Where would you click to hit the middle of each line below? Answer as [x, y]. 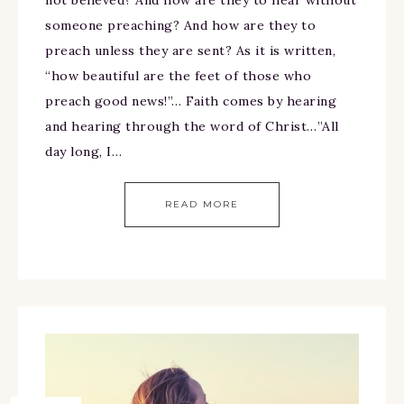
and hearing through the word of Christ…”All [192, 127]
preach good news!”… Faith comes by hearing [191, 101]
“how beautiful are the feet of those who [178, 76]
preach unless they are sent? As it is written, [190, 51]
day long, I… [83, 152]
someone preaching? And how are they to [180, 26]
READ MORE [202, 205]
